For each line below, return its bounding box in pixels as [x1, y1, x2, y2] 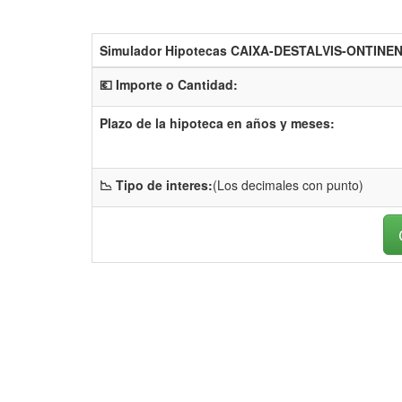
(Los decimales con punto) [213, 176, 363, 194]
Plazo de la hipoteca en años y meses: [100, 114, 335, 132]
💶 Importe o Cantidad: [100, 75, 238, 93]
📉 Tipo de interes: [100, 176, 213, 194]
